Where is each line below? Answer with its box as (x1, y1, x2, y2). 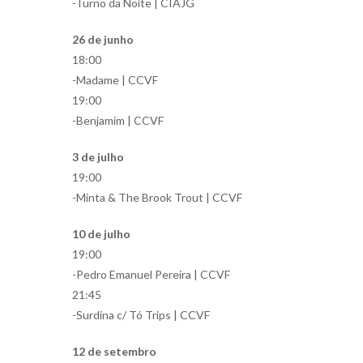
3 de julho (72, 150, 124, 164)
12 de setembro (72, 344, 156, 359)
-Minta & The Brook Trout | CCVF (72, 190, 242, 205)
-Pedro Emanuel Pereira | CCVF (72, 267, 230, 282)
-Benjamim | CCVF (72, 113, 164, 128)
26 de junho (72, 32, 134, 47)
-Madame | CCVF (72, 73, 158, 88)
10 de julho (72, 227, 130, 241)
